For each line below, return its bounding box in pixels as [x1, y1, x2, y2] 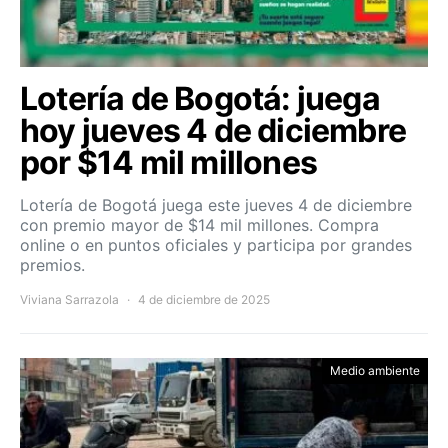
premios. [20, 255, 85, 276]
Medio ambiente [330, 363, 420, 379]
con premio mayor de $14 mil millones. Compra [20, 215, 379, 236]
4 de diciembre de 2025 [138, 292, 270, 308]
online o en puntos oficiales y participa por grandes [20, 235, 412, 256]
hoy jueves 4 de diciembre [20, 111, 407, 151]
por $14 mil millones [20, 143, 317, 183]
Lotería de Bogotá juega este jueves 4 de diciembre [20, 195, 412, 216]
